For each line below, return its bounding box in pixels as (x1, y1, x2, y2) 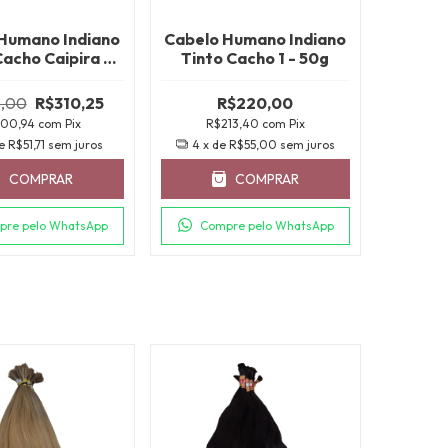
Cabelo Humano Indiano (164, 28, 347, 49)
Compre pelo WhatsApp (199, 217, 334, 233)
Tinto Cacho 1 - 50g (181, 47, 330, 68)
